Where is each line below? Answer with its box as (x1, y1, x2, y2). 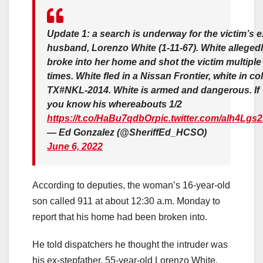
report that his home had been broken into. (32, 212, 207, 222)
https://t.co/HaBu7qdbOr (47, 113, 155, 124)
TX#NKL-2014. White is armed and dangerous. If (47, 85, 259, 96)
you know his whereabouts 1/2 (47, 99, 182, 110)
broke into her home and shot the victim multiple (47, 57, 261, 68)
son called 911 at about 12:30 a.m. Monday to (32, 196, 220, 207)
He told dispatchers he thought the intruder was (32, 240, 228, 250)
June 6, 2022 (47, 141, 103, 152)
